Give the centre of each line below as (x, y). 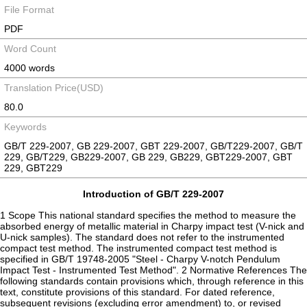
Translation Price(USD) (54, 88)
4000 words (29, 68)
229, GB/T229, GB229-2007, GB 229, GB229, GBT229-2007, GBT (148, 157)
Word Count (30, 49)
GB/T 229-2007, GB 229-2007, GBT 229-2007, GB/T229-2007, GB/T (153, 146)
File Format (29, 10)
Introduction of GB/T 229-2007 (153, 194)
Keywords (25, 127)
